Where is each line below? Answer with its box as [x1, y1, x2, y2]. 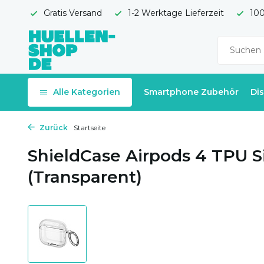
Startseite [74, 123, 105, 132]
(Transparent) [28, 167, 142, 187]
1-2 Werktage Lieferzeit [126, 8, 224, 18]
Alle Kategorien [53, 87, 120, 97]
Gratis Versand [41, 8, 102, 18]
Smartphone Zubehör [144, 87, 239, 97]
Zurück [38, 123, 68, 132]
